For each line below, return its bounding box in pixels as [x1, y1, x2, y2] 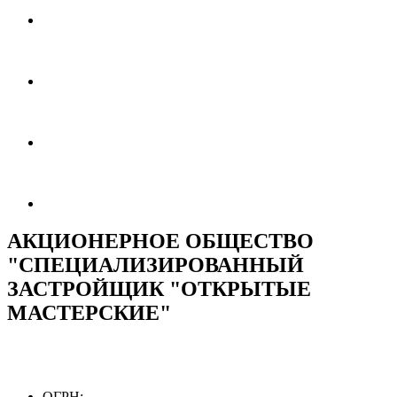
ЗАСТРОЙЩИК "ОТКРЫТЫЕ [7, 276, 311, 300]
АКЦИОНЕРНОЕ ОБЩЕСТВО [7, 229, 314, 253]
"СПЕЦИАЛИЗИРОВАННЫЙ [7, 253, 304, 276]
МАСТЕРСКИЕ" [7, 300, 171, 324]
